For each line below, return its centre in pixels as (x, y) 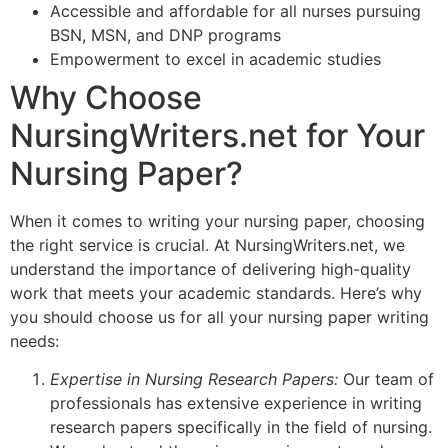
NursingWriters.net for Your (217, 135)
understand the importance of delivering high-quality (210, 268)
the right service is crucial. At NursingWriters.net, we (207, 244)
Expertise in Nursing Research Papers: (194, 379)
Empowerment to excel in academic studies (215, 58)
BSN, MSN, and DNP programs (165, 34)
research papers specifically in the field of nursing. (241, 427)
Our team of (386, 379)
